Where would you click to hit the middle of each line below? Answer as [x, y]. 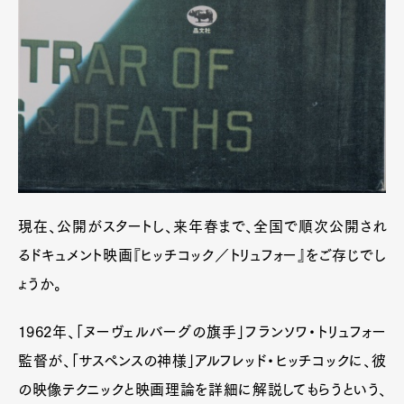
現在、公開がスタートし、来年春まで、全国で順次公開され [202, 226]
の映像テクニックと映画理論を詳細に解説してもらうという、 [202, 389]
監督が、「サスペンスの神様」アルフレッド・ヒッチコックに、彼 [202, 360]
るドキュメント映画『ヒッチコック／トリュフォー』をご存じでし [202, 255]
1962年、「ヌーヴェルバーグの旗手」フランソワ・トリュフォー [202, 331]
